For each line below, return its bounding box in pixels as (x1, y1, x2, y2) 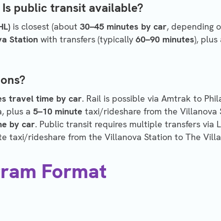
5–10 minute (33, 106, 82, 117)
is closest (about (10, 21, 80, 33)
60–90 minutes (136, 34, 194, 45)
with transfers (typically (38, 34, 136, 45)
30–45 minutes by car (80, 21, 167, 33)
